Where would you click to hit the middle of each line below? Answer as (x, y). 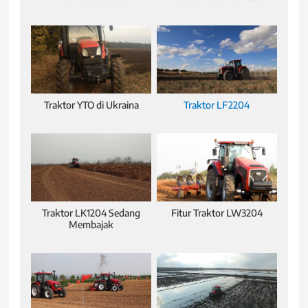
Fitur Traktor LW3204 (217, 212)
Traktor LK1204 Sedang (91, 212)
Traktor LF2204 (217, 104)
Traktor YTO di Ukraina (91, 104)
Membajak (91, 224)
